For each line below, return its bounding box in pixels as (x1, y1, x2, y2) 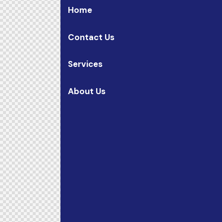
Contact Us (68, 31, 114, 43)
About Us (68, 86, 106, 97)
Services (68, 58, 103, 70)
